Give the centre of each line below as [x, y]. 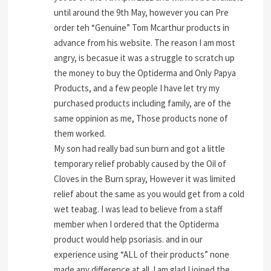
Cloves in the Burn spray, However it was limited [145, 178]
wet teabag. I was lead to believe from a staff [139, 209]
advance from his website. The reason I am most [145, 42]
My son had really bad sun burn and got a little [140, 148]
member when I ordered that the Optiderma [137, 224]
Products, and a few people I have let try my [137, 88]
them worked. [80, 133]
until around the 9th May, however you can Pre [142, 12]
